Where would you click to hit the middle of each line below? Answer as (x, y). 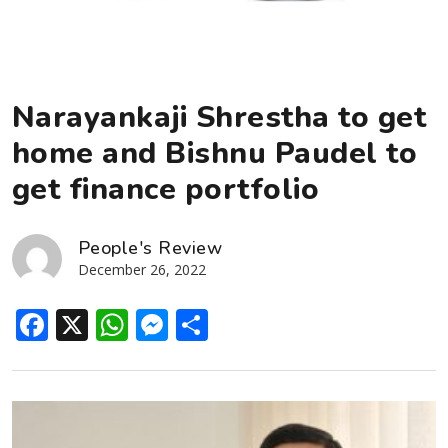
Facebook (120, 324)
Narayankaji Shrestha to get (219, 117)
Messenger (252, 324)
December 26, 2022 (142, 269)
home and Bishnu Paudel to (215, 153)
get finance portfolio (166, 189)
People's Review (150, 247)
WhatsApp (207, 324)
